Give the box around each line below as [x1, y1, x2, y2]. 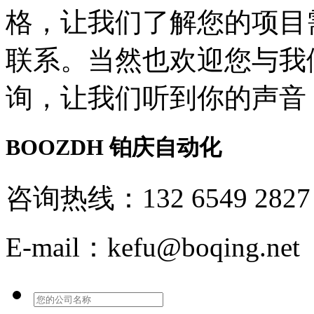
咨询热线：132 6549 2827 [6, 182, 310, 213]
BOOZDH [6, 135, 104, 161]
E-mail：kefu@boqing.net [6, 231, 300, 262]
